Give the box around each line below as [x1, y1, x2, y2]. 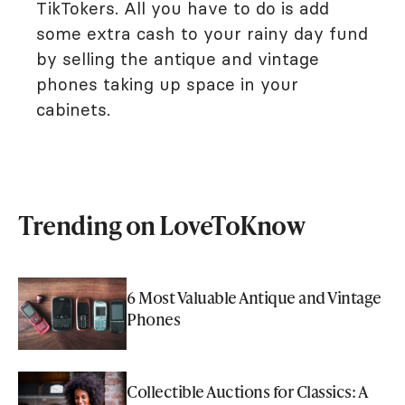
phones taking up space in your [36, 73, 298, 96]
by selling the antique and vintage [36, 48, 319, 71]
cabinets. [36, 99, 110, 121]
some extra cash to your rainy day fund [36, 23, 368, 45]
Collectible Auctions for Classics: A [127, 380, 366, 403]
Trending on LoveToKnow [18, 207, 305, 243]
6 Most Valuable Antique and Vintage [127, 286, 381, 309]
